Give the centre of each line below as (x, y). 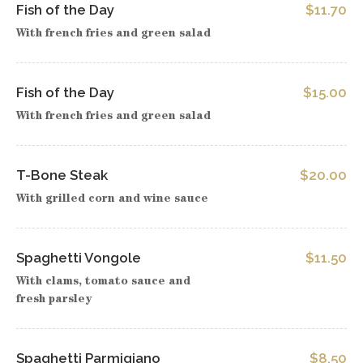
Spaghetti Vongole (79, 258)
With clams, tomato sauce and (103, 282)
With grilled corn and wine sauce (112, 199)
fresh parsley (54, 300)
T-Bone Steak (62, 175)
